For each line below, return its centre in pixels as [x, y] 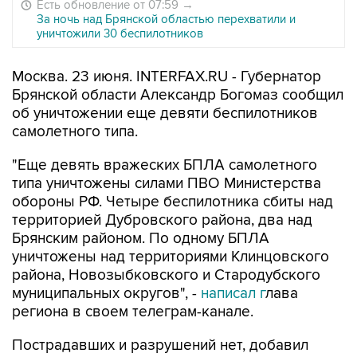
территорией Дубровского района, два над [162, 220]
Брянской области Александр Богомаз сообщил [178, 95]
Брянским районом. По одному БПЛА [141, 239]
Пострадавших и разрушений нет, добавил [160, 345]
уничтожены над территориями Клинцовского [171, 257]
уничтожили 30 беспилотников [120, 33]
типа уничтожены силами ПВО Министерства [167, 184]
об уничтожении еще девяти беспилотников [165, 114]
